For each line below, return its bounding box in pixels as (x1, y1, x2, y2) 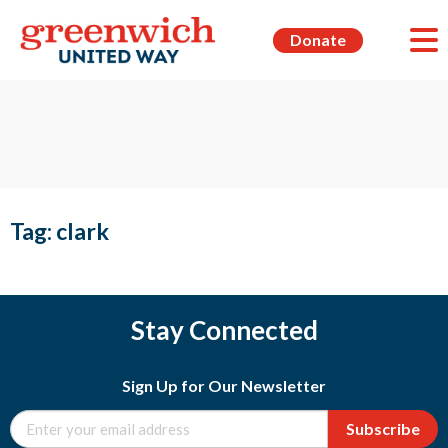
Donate (289, 30, 346, 50)
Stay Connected (130, 314, 318, 346)
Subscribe (346, 419, 420, 438)
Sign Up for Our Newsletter (122, 376, 326, 395)
